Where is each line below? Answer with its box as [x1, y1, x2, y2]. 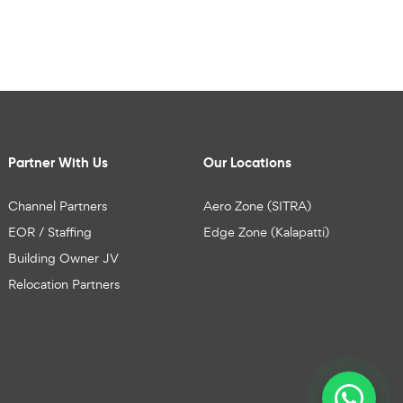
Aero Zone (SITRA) [202, 196, 311, 214]
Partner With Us [7, 153, 108, 171]
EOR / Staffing [7, 222, 92, 240]
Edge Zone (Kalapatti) [202, 222, 329, 240]
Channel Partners [7, 196, 107, 214]
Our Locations [202, 153, 291, 171]
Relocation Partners [7, 274, 120, 292]
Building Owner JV [7, 248, 119, 266]
